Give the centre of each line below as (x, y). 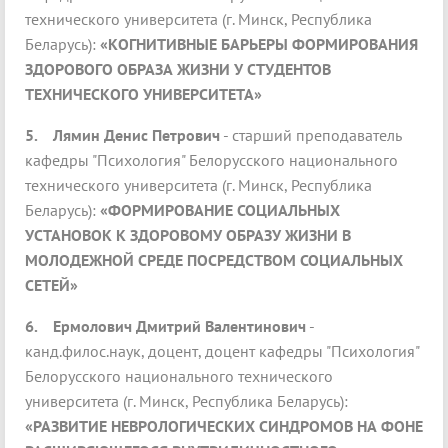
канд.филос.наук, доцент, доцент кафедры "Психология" (222, 351)
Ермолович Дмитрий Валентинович (179, 326)
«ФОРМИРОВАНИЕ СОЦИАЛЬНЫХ (220, 210)
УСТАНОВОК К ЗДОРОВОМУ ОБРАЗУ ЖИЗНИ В (188, 235)
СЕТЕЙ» (51, 285)
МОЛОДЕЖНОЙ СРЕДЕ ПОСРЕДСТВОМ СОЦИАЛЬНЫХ (214, 260)
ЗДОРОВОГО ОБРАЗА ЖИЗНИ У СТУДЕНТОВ (178, 69)
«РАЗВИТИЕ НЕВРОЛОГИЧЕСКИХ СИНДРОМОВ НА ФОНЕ (224, 426)
